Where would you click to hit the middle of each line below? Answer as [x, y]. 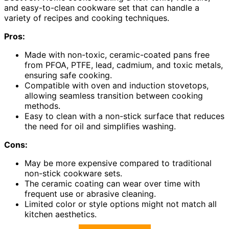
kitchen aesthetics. [61, 214]
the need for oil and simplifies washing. [100, 126]
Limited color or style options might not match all [121, 204]
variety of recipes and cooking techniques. [87, 18]
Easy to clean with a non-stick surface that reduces [124, 116]
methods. [42, 106]
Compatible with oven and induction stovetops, [117, 85]
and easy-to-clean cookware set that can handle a [102, 7]
